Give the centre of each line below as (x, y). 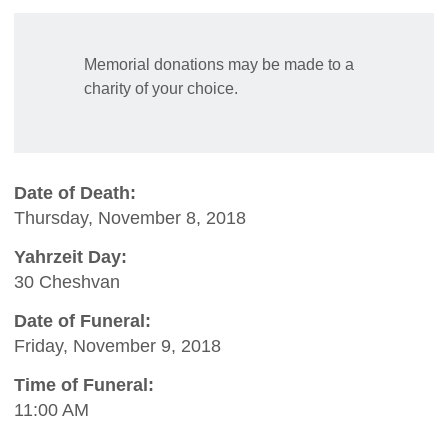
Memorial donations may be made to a (219, 65)
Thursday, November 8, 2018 (130, 218)
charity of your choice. (161, 89)
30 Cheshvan (67, 282)
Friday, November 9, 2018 (117, 346)
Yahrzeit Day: (70, 257)
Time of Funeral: (84, 385)
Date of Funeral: (82, 321)
